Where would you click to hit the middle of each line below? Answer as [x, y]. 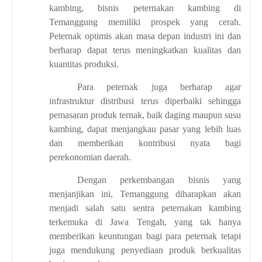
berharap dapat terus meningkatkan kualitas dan [145, 50]
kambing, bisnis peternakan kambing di [145, 8]
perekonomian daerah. [90, 157]
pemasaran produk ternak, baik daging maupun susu [145, 115]
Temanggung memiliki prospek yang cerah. [145, 22]
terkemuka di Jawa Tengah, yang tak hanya [145, 222]
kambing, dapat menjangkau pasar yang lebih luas [145, 129]
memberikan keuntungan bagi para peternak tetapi [145, 236]
